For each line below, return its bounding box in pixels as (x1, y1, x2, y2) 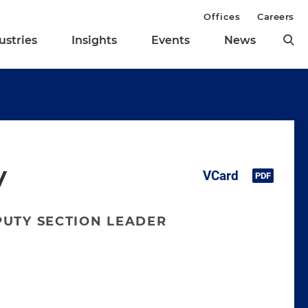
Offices (203, 11, 241, 22)
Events (151, 34, 190, 47)
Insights (71, 34, 117, 47)
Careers (257, 11, 294, 22)
